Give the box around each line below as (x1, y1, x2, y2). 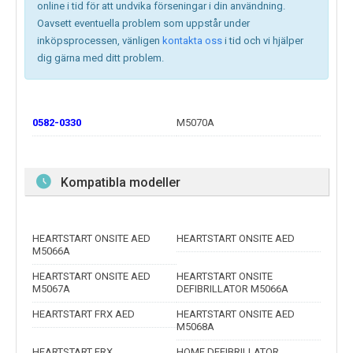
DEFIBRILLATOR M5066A (176, 283, 288, 295)
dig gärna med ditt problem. (37, 52, 164, 65)
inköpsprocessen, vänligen (37, 35, 160, 47)
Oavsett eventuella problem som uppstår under (37, 17, 250, 30)
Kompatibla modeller (61, 175, 180, 191)
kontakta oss (160, 35, 225, 47)
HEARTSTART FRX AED (32, 308, 135, 321)
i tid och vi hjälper (225, 35, 303, 47)
